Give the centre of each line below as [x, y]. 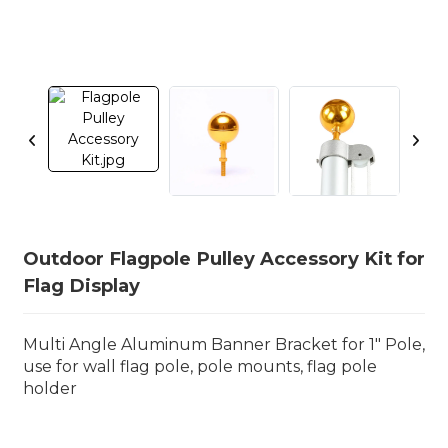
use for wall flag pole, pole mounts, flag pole [199, 366]
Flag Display [81, 285]
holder [49, 388]
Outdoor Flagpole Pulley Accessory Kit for [223, 258]
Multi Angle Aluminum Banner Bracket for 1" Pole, [223, 344]
